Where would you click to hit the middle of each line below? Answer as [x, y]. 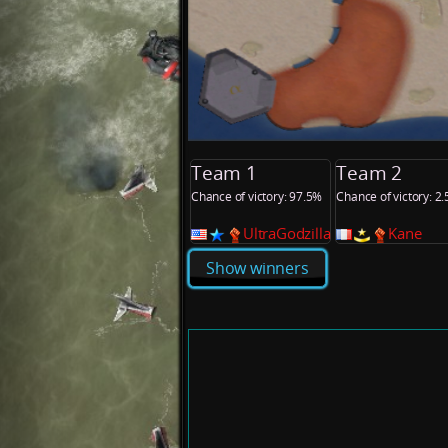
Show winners [257, 268]
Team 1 [224, 172]
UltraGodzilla [287, 233]
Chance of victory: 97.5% [257, 196]
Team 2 [369, 172]
